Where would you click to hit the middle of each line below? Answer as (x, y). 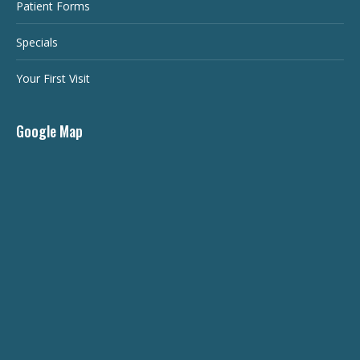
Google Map (49, 131)
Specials (37, 42)
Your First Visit (53, 78)
